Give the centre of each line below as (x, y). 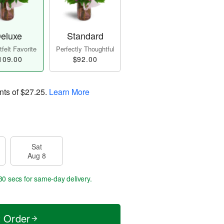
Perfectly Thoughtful (85, 49)
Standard (85, 36)
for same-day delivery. (57, 179)
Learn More (69, 92)
